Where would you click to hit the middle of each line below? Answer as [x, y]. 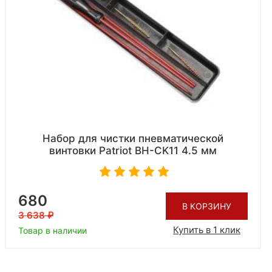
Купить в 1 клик [207, 229]
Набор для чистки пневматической [133, 139]
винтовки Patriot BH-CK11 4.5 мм [133, 151]
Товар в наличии [53, 231]
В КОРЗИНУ [207, 206]
